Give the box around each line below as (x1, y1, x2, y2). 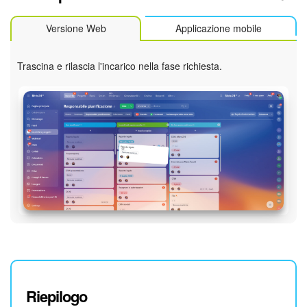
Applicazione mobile (175, 21, 262, 36)
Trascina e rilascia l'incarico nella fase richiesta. (17, 59, 222, 73)
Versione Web (45, 21, 106, 36)
